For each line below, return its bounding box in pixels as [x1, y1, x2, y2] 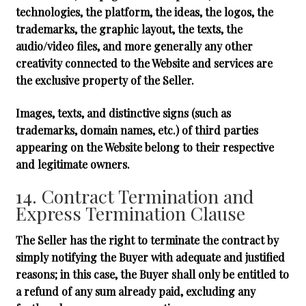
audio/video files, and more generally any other [15, 39, 253, 54]
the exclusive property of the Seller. [15, 73, 194, 88]
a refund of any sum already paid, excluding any [15, 284, 255, 299]
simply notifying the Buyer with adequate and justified [15, 250, 285, 265]
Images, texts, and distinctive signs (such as [15, 105, 231, 120]
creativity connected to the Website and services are [15, 56, 273, 71]
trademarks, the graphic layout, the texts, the [15, 22, 242, 37]
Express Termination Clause [15, 201, 245, 226]
